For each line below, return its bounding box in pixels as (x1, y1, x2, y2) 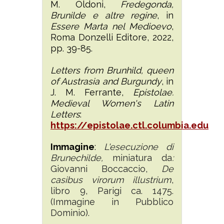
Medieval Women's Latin (50, 97, 173, 108)
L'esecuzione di (104, 141, 173, 152)
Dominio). (50, 207, 89, 218)
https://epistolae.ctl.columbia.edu (50, 119, 208, 130)
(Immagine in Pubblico (50, 196, 173, 207)
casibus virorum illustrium (50, 174, 171, 185)
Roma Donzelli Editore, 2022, (50, 31, 173, 42)
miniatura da (112, 152, 172, 163)
